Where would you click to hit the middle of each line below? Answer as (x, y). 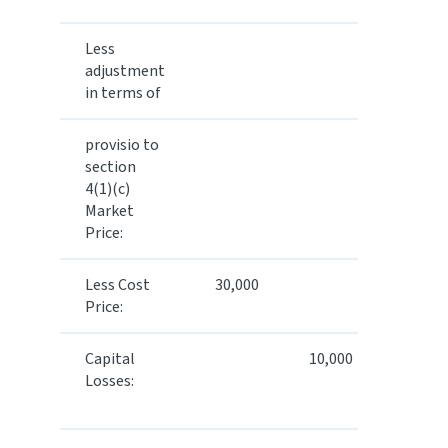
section (110, 167)
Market (109, 211)
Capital (110, 359)
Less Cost (117, 285)
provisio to (122, 145)
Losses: (109, 381)
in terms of (123, 93)
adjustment (125, 71)
